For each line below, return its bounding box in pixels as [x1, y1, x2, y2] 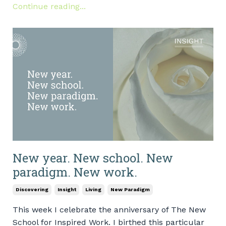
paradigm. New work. [13, 164, 137, 180]
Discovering [16, 187, 48, 192]
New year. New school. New [13, 150, 173, 166]
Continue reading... [13, 2, 86, 12]
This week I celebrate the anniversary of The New [13, 205, 206, 214]
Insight [58, 187, 76, 192]
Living [85, 187, 101, 192]
